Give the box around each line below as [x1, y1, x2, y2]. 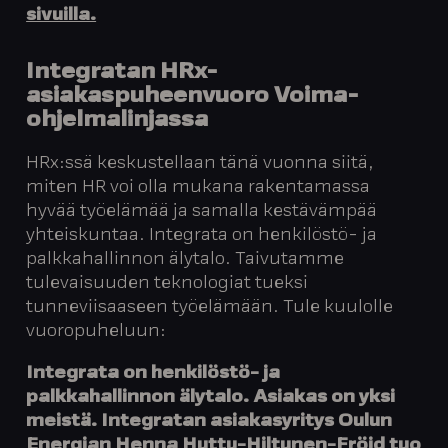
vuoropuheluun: [26, 323, 167, 340]
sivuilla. [26, 8, 97, 25]
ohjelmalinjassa [26, 110, 209, 131]
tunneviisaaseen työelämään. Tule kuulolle [26, 299, 394, 316]
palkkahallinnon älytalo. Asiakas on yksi [26, 390, 396, 407]
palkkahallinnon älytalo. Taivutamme [26, 251, 345, 268]
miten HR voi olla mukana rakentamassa [26, 179, 371, 196]
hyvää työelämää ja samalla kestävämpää [26, 203, 378, 220]
